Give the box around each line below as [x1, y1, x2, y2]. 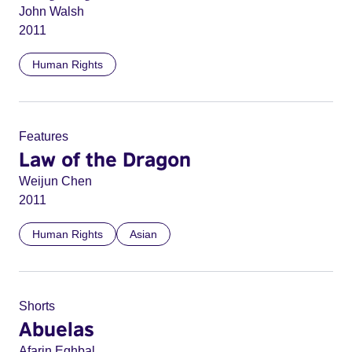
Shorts [19, 299, 55, 313]
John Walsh [19, 5, 84, 18]
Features [19, 130, 68, 143]
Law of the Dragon [19, 147, 191, 170]
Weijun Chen [19, 174, 92, 188]
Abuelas [19, 317, 94, 340]
